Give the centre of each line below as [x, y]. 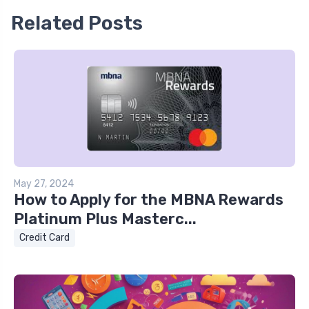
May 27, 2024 [44, 184]
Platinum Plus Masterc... [105, 219]
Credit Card [44, 238]
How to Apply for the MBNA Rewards [149, 200]
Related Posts [77, 23]
